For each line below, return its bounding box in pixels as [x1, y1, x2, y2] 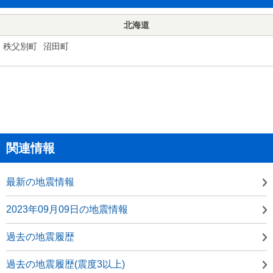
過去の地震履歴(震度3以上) [6, 258, 125, 269]
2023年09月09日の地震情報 [6, 204, 128, 214]
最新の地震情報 [6, 176, 74, 187]
